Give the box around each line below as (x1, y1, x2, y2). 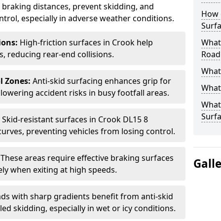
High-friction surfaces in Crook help (20, 37, 153, 48)
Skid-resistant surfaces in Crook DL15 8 (2, 114, 148, 125)
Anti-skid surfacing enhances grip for (33, 75, 171, 86)
